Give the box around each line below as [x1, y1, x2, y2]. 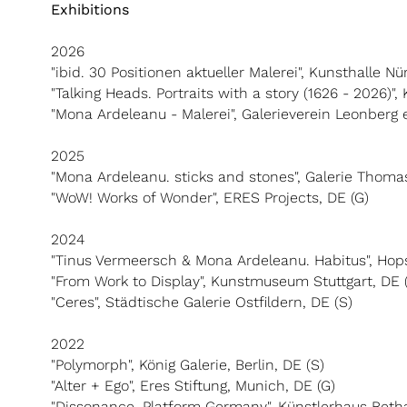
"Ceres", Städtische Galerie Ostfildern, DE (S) [51, 293, 352, 311]
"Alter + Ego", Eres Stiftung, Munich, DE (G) [51, 377, 335, 394]
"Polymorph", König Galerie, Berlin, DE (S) [51, 356, 324, 373]
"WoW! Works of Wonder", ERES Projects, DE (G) [51, 189, 369, 206]
